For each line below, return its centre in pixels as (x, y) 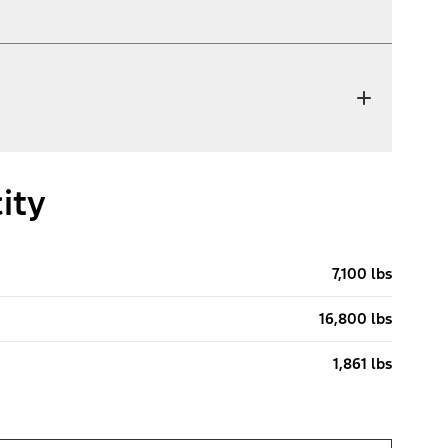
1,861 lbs (362, 364)
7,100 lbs (362, 274)
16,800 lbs (355, 319)
